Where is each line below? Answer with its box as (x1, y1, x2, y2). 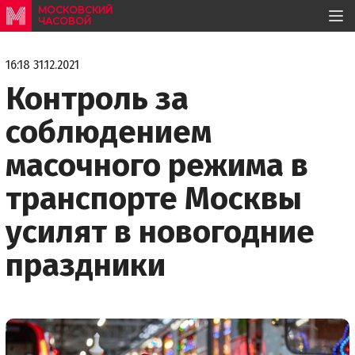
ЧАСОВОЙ (38, 15, 91, 27)
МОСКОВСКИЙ (38, 4, 113, 16)
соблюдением (6, 113, 212, 151)
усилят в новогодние (6, 213, 315, 251)
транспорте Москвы (6, 180, 302, 218)
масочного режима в (6, 147, 308, 185)
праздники (6, 246, 166, 284)
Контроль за (6, 80, 189, 118)
